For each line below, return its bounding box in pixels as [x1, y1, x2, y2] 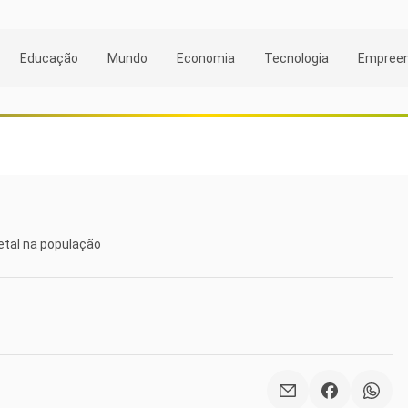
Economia [177, 50, 235, 66]
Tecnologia [264, 50, 329, 66]
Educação [20, 50, 78, 66]
